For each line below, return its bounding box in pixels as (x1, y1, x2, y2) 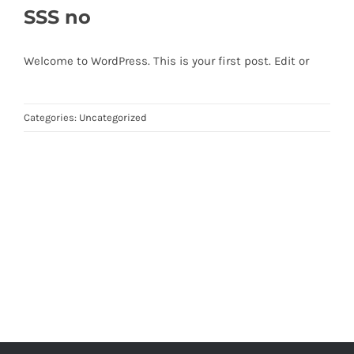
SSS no (24, 5, 91, 29)
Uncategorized (79, 111, 147, 124)
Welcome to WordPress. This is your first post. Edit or (24, 54, 309, 69)
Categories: (24, 111, 79, 124)
